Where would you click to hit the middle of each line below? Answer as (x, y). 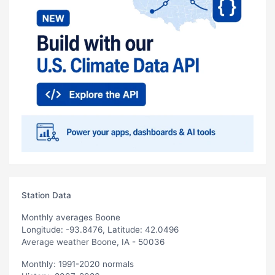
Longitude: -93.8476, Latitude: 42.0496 (100, 229)
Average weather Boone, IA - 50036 (93, 242)
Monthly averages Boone (71, 217)
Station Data (46, 195)
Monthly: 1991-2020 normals (78, 264)
